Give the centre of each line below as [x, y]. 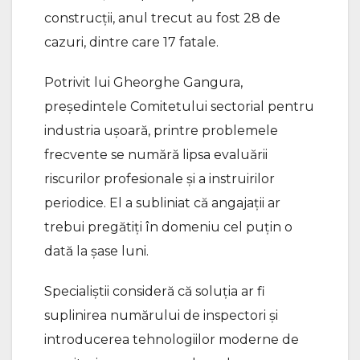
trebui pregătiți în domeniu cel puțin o [168, 227]
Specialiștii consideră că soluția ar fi [155, 291]
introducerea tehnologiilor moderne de [172, 339]
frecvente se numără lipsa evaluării [156, 154]
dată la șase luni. [96, 251]
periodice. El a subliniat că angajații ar [162, 202]
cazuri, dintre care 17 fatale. [131, 42]
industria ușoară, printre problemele [161, 130]
